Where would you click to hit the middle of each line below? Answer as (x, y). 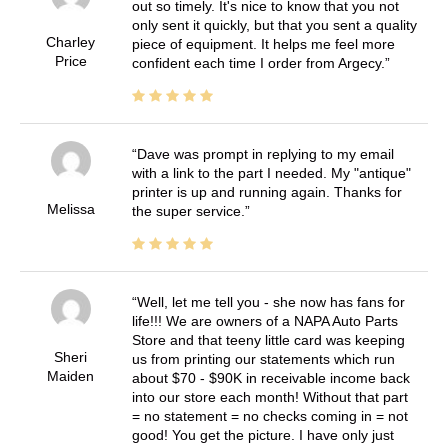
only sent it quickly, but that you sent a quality (274, 24)
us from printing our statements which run (263, 358)
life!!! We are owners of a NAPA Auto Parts (264, 320)
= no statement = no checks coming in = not (269, 415)
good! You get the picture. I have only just (262, 434)
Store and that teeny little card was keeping (268, 339)
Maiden (71, 375)
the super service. (188, 210)
